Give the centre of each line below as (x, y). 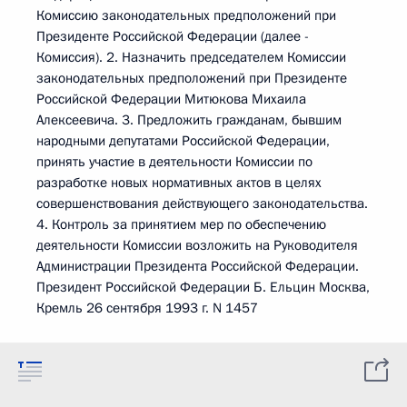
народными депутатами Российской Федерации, (183, 141)
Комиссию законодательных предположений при (186, 15)
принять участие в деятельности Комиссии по (174, 162)
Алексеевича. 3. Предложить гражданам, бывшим (189, 120)
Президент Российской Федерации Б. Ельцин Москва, (203, 287)
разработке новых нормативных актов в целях (179, 183)
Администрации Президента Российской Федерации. (198, 266)
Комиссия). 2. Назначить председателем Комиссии (191, 57)
